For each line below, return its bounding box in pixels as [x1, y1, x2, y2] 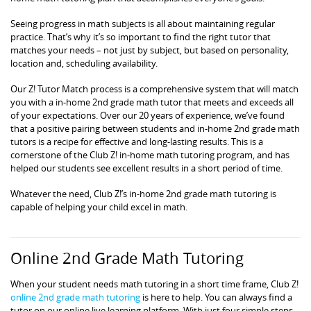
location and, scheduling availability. [10, 56, 158, 69]
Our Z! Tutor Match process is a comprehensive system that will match [10, 82, 299, 95]
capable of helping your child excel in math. [10, 200, 187, 213]
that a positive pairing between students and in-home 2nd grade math [10, 121, 300, 135]
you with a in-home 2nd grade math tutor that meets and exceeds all [10, 95, 294, 108]
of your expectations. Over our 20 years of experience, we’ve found [10, 108, 285, 121]
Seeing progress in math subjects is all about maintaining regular [10, 17, 275, 30]
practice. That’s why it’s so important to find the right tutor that [10, 30, 271, 43]
